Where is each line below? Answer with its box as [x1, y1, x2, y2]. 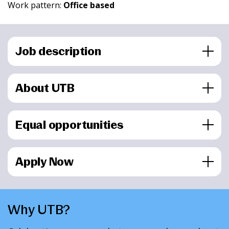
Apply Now [15, 155, 74, 169]
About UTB [15, 81, 75, 95]
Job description [15, 44, 101, 58]
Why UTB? [8, 202, 70, 218]
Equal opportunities [15, 118, 124, 132]
